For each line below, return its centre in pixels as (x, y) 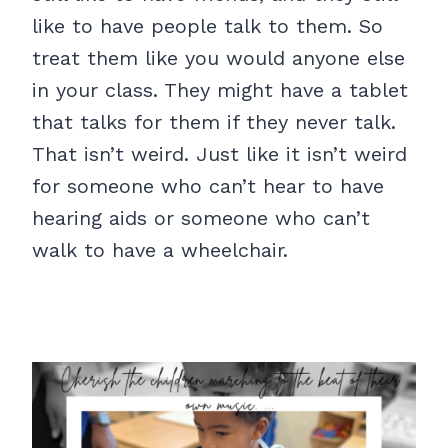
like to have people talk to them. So (207, 26)
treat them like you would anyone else (218, 58)
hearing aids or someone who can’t (201, 218)
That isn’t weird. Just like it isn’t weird (219, 154)
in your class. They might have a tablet (220, 90)
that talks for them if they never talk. (214, 122)
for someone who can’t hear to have (208, 186)
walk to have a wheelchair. (160, 250)
